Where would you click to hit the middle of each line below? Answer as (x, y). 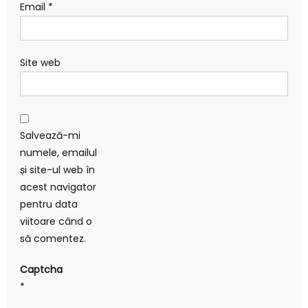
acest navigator (58, 187)
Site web (40, 62)
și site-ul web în (57, 169)
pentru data (48, 204)
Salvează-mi (50, 135)
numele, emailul (58, 152)
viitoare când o (56, 221)
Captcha (41, 269)
